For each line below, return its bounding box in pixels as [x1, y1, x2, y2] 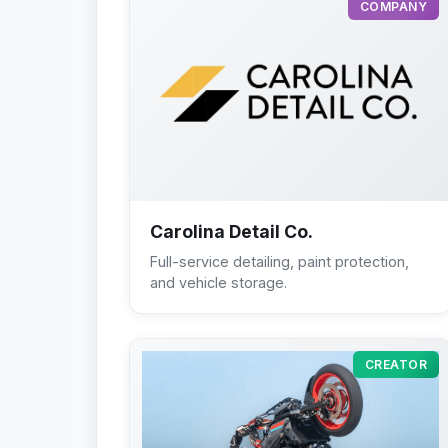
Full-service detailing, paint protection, [150, 252, 409, 270]
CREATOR [364, 356, 427, 372]
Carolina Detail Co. [150, 220, 313, 242]
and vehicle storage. [150, 273, 287, 291]
